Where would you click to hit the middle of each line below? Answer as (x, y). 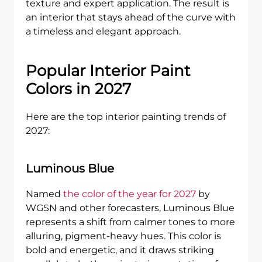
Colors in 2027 (78, 89)
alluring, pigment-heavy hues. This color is (123, 236)
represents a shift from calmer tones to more (130, 222)
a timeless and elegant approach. (103, 31)
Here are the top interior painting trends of (126, 117)
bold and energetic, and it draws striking (120, 250)
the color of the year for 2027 (130, 194)
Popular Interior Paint (108, 71)
